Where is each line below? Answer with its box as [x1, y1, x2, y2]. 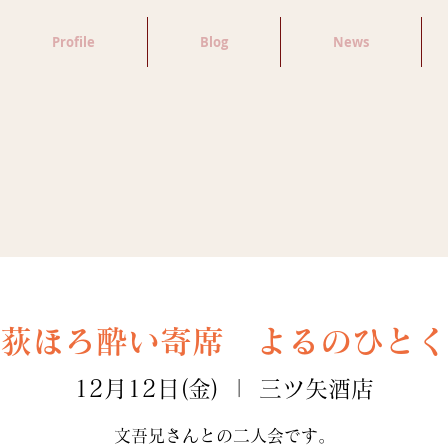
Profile [51, 33, 95, 51]
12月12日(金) [74, 376, 219, 400]
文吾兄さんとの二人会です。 [113, 426, 335, 444]
